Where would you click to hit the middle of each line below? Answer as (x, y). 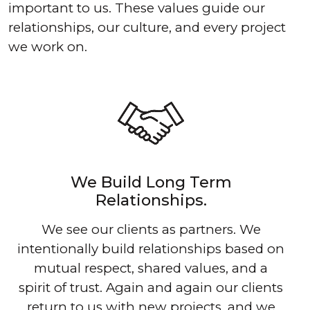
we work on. (48, 47)
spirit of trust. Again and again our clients (151, 288)
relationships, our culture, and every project (147, 28)
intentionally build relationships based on (151, 249)
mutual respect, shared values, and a (151, 268)
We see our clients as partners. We (151, 230)
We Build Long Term (151, 182)
